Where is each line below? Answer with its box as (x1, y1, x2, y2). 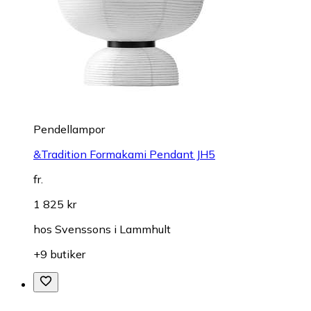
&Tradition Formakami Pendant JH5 (33, 146, 215, 161)
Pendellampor (33, 121, 105, 136)
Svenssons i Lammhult (55, 221, 171, 236)
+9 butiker (33, 246, 85, 261)
